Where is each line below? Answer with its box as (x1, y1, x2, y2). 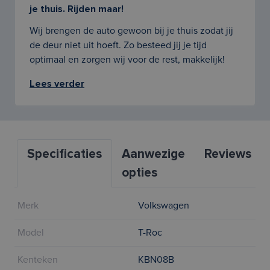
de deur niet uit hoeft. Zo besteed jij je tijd (30, 40, 207, 50)
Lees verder (30, 79, 84, 89)
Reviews (204, 148, 251, 160)
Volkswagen (138, 201, 189, 210)
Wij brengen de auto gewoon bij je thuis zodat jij (30, 26, 233, 36)
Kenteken (17, 255, 58, 265)
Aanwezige (122, 148, 185, 160)
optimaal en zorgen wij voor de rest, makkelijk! (30, 55, 225, 64)
